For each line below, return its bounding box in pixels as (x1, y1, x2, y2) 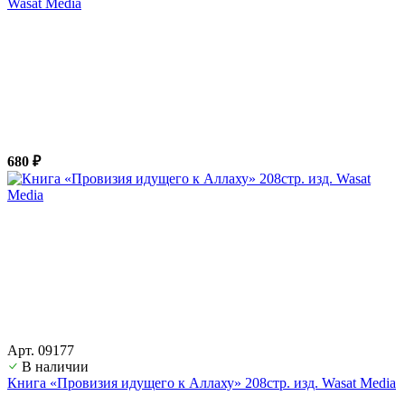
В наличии (22, 358, 89, 374)
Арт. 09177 (7, 342, 74, 358)
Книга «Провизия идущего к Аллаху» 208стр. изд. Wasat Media (7, 374, 396, 391)
